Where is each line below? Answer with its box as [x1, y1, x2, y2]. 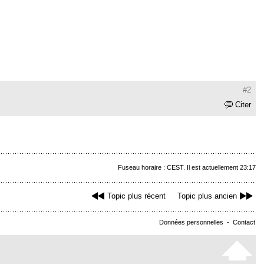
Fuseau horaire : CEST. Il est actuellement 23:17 [118, 164, 256, 171]
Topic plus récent [107, 192, 166, 201]
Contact [233, 219, 255, 226]
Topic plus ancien [177, 192, 237, 201]
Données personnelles [159, 219, 223, 226]
